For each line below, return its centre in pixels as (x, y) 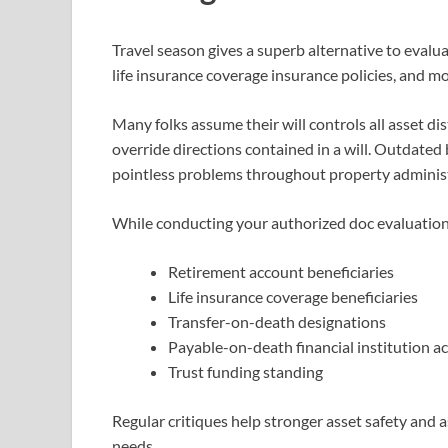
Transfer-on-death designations (277, 321)
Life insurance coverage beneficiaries (293, 296)
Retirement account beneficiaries (281, 271)
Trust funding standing (245, 371)
